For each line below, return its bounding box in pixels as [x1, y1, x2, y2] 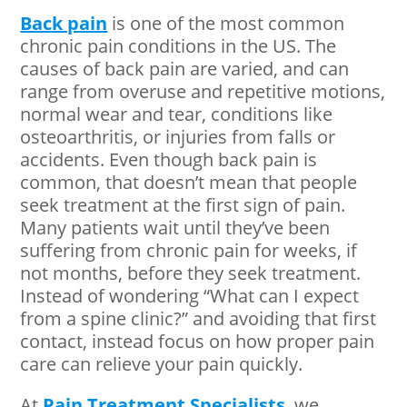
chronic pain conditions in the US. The [20, 34, 337, 58]
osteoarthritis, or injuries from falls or [20, 124, 336, 149]
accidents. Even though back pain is [20, 147, 318, 172]
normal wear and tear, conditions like [20, 102, 333, 126]
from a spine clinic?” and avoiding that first [20, 306, 377, 331]
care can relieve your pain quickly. [20, 352, 303, 376]
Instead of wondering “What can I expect [20, 283, 360, 308]
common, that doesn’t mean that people [20, 170, 358, 194]
